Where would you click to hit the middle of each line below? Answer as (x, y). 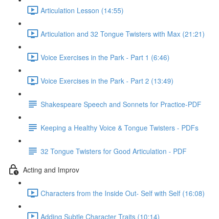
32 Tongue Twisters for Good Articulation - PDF (114, 151)
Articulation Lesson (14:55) (82, 10)
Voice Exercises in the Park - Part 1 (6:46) (105, 57)
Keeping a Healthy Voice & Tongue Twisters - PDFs (120, 127)
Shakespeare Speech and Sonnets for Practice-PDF (121, 104)
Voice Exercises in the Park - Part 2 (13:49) (107, 80)
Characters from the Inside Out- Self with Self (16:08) (123, 193)
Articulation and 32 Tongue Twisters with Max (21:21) (123, 33)
